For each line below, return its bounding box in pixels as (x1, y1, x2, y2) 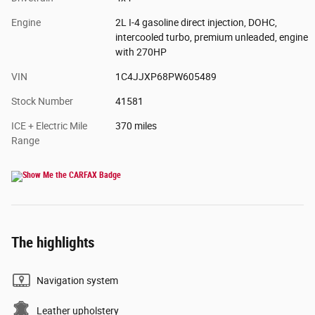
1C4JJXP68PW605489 (115, 70, 217, 82)
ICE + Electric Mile (11, 120, 87, 131)
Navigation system (37, 274, 118, 286)
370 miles (115, 120, 157, 131)
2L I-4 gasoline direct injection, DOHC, (115, 16, 277, 28)
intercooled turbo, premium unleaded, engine (115, 31, 308, 43)
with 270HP (115, 46, 167, 58)
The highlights (11, 233, 95, 251)
